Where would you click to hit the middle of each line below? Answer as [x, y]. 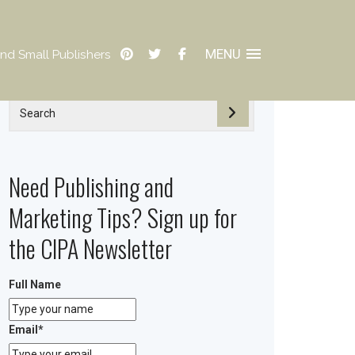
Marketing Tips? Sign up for [123, 218]
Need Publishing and [91, 187]
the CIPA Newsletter [90, 248]
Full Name [35, 284]
